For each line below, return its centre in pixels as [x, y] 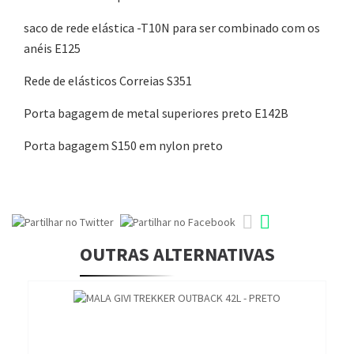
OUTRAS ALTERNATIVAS [177, 254]
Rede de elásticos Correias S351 [108, 81]
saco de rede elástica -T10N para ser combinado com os [172, 28]
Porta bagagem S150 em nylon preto [123, 145]
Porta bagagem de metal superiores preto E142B [156, 113]
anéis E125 [52, 48]
